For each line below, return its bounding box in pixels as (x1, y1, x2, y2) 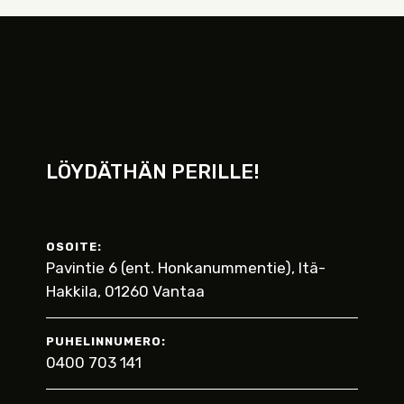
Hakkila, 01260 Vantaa (46, 282, 205, 300)
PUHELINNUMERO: (46, 335, 166, 348)
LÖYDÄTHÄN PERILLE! (46, 160, 260, 184)
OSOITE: (46, 240, 102, 253)
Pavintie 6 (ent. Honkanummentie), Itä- (46, 259, 326, 277)
